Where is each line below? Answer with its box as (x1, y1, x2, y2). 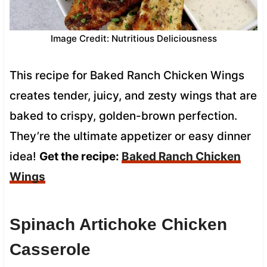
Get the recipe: (39, 149, 122, 163)
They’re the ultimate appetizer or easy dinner (9, 129, 251, 143)
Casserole (9, 240, 91, 259)
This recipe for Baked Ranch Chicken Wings (9, 68, 244, 82)
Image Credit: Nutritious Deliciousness (50, 32, 217, 44)
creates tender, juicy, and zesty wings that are (9, 88, 257, 103)
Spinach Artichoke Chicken (9, 215, 227, 234)
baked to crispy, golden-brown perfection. (9, 108, 237, 123)
